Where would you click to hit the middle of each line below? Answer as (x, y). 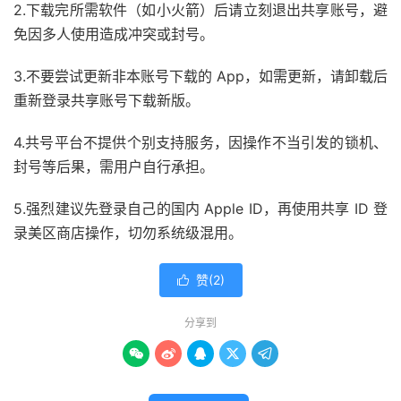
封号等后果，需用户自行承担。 (114, 166)
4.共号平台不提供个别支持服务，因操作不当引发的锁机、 (200, 142)
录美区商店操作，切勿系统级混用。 (128, 233)
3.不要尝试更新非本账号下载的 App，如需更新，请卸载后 (200, 76)
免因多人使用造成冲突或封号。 (114, 34)
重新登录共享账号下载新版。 (107, 100)
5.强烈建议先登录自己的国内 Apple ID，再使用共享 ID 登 (200, 209)
